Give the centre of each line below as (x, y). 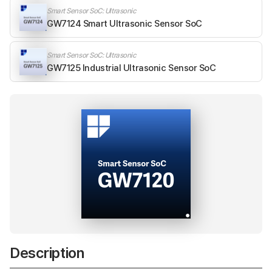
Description (47, 253)
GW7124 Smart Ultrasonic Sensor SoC (124, 23)
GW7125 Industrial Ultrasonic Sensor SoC (131, 68)
